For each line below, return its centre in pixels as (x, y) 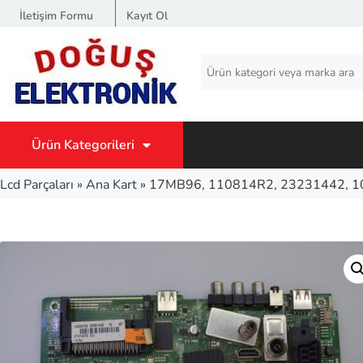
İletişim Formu (56, 16)
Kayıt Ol (147, 16)
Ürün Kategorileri (83, 145)
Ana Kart (111, 185)
